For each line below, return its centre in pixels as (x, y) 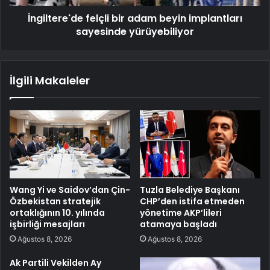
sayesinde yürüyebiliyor (135, 31)
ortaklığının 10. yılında (57, 212)
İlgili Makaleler (50, 80)
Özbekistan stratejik (55, 201)
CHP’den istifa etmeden (192, 201)
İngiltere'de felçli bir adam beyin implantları (135, 18)
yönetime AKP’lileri (181, 212)
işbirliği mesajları (47, 224)
